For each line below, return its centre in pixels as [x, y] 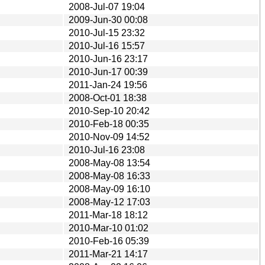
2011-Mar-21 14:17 [108, 254]
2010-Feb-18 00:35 [109, 124]
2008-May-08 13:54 [109, 163]
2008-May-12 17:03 [109, 202]
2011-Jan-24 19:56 [108, 85]
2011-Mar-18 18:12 [108, 215]
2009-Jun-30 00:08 [108, 20]
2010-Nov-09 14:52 [109, 137]
